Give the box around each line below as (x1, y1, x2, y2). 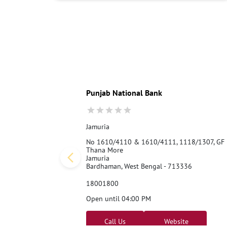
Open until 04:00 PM (86, 194, 151, 203)
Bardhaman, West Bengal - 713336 (86, 161, 192, 171)
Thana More (86, 145, 123, 155)
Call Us (104, 216, 126, 226)
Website (162, 216, 188, 226)
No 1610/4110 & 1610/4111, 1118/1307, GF (86, 137, 224, 146)
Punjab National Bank (86, 87, 162, 98)
